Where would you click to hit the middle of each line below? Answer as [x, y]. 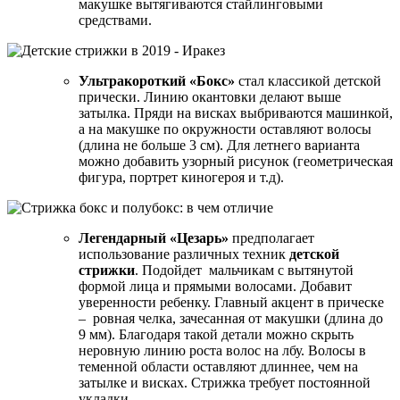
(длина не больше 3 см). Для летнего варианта [219, 145]
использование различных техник [184, 254]
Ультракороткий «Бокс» [157, 80]
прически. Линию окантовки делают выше [210, 96]
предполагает [271, 237]
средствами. [115, 20]
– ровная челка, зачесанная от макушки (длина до [231, 318]
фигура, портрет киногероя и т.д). [181, 177]
